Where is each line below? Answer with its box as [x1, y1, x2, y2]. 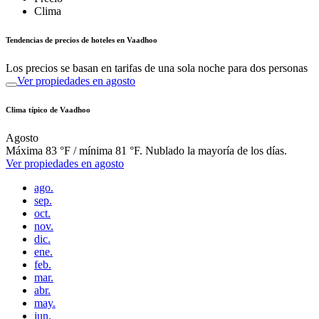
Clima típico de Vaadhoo [6, 105, 90, 114]
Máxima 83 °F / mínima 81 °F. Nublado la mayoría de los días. [6, 144, 287, 157]
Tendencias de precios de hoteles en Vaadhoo [6, 35, 157, 44]
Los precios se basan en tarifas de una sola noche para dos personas [6, 61, 308, 74]
